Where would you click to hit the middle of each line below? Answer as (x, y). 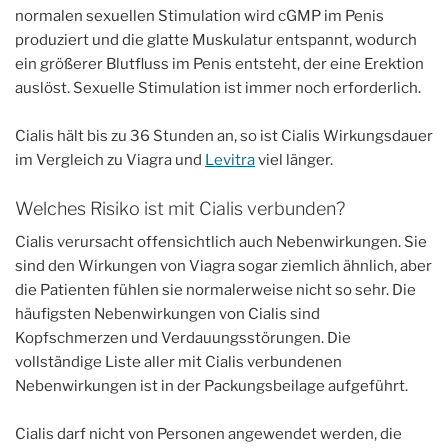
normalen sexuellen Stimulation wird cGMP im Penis (199, 16)
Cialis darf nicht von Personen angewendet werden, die (208, 434)
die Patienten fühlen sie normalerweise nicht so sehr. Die (215, 290)
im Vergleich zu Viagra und (110, 160)
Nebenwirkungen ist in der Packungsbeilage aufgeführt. (211, 386)
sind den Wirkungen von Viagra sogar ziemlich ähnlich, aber (223, 266)
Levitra (230, 160)
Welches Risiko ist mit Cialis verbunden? (180, 208)
